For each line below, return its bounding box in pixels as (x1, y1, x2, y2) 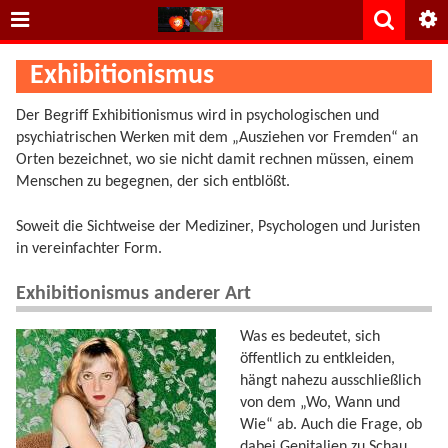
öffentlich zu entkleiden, (240, 350, 395, 367)
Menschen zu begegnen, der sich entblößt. (16, 174, 290, 191)
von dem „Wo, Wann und (240, 394, 400, 411)
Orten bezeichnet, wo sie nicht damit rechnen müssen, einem (16, 152, 414, 169)
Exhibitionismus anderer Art (16, 284, 251, 305)
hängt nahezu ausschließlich (240, 372, 421, 389)
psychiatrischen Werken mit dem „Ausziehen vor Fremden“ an (16, 130, 418, 147)
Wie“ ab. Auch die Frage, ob (240, 416, 422, 433)
